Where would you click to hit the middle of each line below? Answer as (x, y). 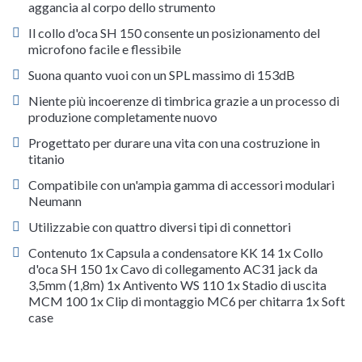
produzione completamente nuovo (123, 117)
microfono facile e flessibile (105, 49)
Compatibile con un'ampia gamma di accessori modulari (181, 185)
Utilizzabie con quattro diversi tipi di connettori (160, 227)
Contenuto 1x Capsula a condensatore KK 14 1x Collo (176, 253)
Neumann (55, 201)
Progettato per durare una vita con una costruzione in (174, 143)
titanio (46, 159)
